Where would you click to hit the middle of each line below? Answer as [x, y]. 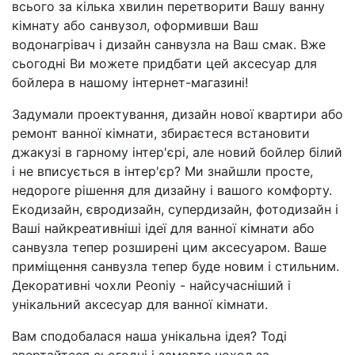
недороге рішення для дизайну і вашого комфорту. [172, 190]
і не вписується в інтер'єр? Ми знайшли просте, [162, 171]
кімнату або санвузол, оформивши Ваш [135, 25]
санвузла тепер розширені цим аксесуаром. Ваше [169, 247]
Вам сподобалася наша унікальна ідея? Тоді [149, 336]
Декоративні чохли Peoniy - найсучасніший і [151, 285]
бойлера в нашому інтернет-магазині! [130, 82]
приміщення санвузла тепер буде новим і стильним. [176, 266]
